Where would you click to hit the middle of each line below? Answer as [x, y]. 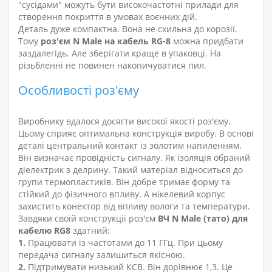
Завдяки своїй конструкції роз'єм [88, 219]
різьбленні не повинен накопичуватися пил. [112, 66]
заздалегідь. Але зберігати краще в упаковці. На [120, 53]
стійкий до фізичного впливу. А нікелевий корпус [122, 194]
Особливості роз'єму [79, 90]
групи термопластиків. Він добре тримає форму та [124, 182]
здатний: [90, 231]
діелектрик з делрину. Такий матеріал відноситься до [131, 170]
